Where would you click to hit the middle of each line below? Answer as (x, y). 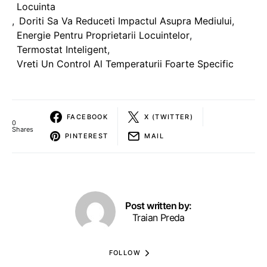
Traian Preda (159, 218)
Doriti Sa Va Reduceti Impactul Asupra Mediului (125, 21)
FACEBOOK (87, 117)
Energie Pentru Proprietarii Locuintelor (103, 35)
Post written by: (159, 206)
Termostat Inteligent (62, 50)
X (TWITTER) (169, 117)
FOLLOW (125, 252)
